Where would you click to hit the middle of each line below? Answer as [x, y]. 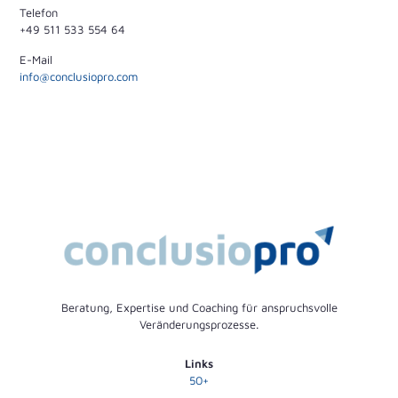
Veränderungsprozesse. [199, 324]
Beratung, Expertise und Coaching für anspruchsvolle [199, 307]
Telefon [39, 12]
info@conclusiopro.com [79, 76]
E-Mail [36, 60]
